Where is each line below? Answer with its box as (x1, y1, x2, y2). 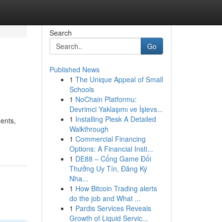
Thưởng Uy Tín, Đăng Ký (69, 164, 147, 173)
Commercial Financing (75, 134, 146, 144)
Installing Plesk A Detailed (75, 114, 156, 124)
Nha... (69, 173, 88, 183)
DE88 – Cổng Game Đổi (75, 154, 151, 164)
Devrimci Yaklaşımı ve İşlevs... (69, 104, 163, 114)
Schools (69, 84, 94, 94)
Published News (49, 64, 100, 74)
